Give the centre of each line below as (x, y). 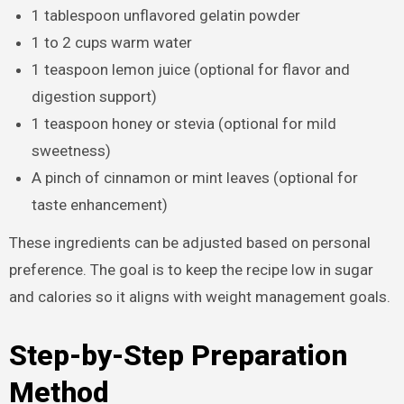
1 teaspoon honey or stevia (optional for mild (184, 123)
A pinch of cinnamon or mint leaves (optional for (195, 177)
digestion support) (95, 96)
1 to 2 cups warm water (112, 42)
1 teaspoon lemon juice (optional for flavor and (191, 69)
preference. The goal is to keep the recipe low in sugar (191, 270)
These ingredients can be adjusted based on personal (189, 243)
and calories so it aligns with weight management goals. (199, 297)
